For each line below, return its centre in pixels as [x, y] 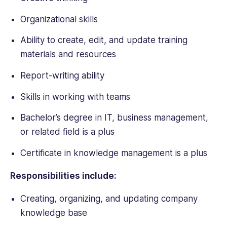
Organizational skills [59, 19]
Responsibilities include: [63, 176]
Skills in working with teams [75, 97]
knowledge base [53, 213]
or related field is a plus [67, 132]
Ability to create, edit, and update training [104, 40]
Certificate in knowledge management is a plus [113, 153]
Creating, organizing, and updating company [109, 198]
